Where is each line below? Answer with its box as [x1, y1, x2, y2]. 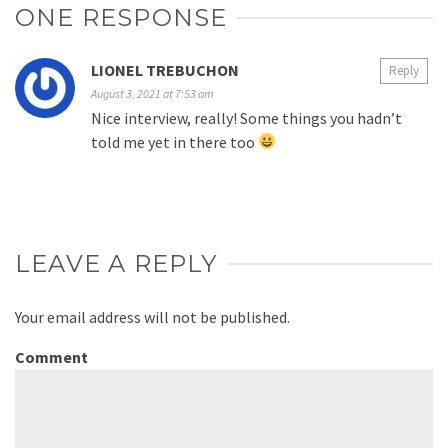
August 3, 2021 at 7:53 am [91, 85, 214, 101]
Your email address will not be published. [15, 306, 290, 327]
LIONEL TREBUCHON [91, 59, 239, 80]
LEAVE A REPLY [15, 248, 218, 278]
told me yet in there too [91, 131, 258, 152]
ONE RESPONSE [15, 2, 228, 32]
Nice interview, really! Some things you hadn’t [91, 107, 402, 128]
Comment [15, 346, 88, 367]
